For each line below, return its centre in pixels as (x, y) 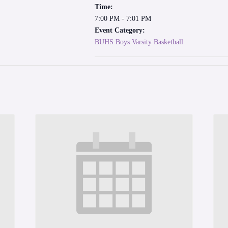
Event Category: (120, 30)
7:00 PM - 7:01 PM (123, 19)
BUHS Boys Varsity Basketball (139, 42)
